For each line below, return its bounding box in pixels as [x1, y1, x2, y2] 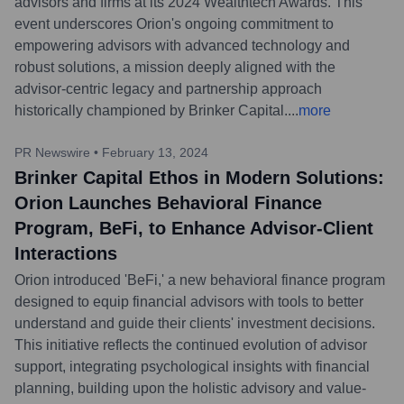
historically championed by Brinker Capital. [14, 102, 288, 118]
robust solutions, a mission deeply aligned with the [14, 59, 335, 75]
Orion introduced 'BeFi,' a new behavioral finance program [14, 271, 385, 288]
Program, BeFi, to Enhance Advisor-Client [14, 217, 373, 238]
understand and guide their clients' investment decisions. [14, 315, 375, 331]
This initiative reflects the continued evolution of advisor [14, 336, 367, 353]
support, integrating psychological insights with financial [14, 358, 370, 374]
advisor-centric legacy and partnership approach [14, 80, 322, 96]
